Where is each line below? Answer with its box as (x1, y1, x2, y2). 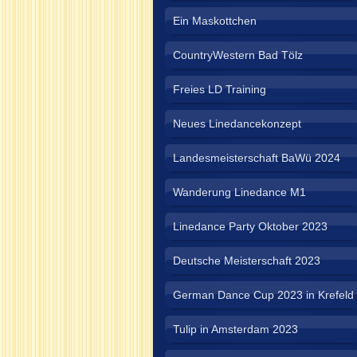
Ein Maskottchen (173, 14, 257, 27)
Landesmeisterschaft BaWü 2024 (173, 151, 340, 164)
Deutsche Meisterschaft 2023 (173, 254, 320, 267)
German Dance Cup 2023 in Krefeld (173, 288, 354, 301)
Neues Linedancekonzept (173, 117, 301, 130)
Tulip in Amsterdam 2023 (173, 323, 298, 335)
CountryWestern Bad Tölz (173, 49, 303, 61)
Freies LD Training (173, 83, 266, 96)
